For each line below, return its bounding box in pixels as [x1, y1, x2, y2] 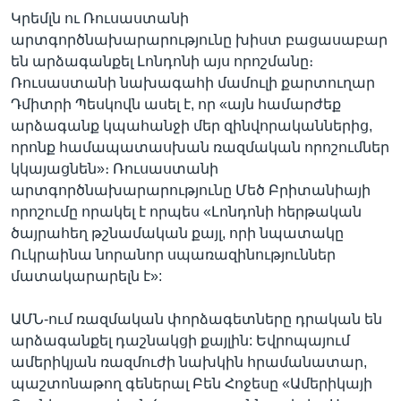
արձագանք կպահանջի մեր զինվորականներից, [11, 117, 372, 133]
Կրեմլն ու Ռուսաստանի [11, 10, 189, 26]
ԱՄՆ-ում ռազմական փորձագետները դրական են [11, 311, 382, 327]
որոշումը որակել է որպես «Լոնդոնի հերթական [11, 203, 362, 219]
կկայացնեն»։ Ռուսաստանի [11, 160, 218, 176]
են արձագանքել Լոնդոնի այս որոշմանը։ [11, 53, 313, 69]
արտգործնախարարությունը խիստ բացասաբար [11, 31, 388, 47]
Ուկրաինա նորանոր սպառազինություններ [11, 246, 336, 262]
